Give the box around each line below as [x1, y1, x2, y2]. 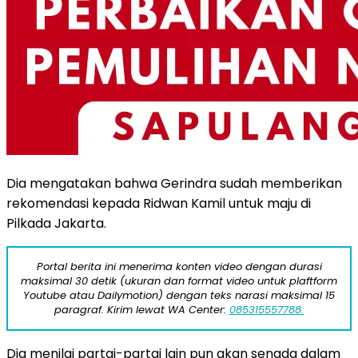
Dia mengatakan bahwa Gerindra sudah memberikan [6, 173, 342, 193]
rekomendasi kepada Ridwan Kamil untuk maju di [6, 193, 311, 213]
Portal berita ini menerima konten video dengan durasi [36, 258, 322, 274]
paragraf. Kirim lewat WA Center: [54, 301, 229, 317]
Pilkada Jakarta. [6, 213, 106, 233]
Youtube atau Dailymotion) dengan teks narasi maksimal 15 [23, 287, 335, 303]
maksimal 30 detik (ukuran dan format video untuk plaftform [21, 272, 337, 288]
